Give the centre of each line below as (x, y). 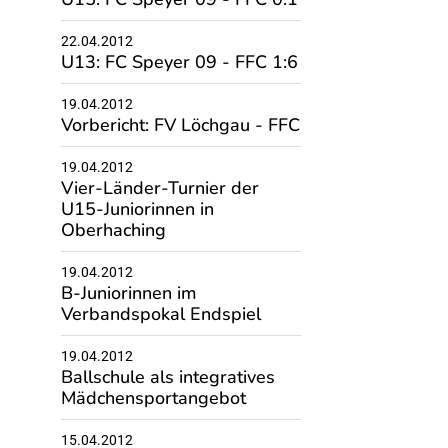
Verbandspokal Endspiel (160, 314)
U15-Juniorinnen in (137, 209)
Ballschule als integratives (167, 377)
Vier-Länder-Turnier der (159, 188)
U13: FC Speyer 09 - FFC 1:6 (179, 62)
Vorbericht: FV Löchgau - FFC (180, 125)
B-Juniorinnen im (128, 293)
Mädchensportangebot (153, 398)
